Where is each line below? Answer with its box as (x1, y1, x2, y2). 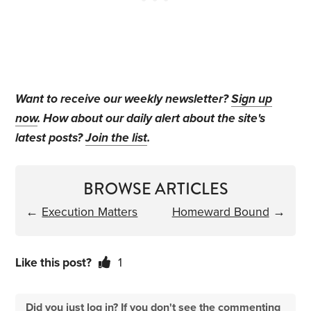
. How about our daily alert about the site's (37, 111, 266, 126)
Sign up (231, 92, 273, 107)
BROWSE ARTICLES (83, 177, 228, 201)
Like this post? (15, 255, 92, 271)
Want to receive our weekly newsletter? (15, 92, 232, 107)
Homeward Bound (171, 205, 269, 220)
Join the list (85, 131, 148, 146)
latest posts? (15, 131, 86, 146)
